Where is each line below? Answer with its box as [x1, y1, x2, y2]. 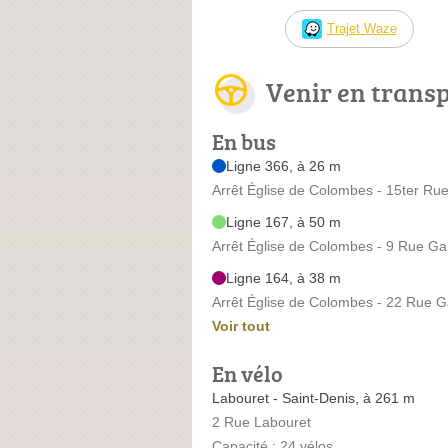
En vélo [212, 357, 283, 389]
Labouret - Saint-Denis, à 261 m [212, 389, 415, 406]
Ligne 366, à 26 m [226, 157, 341, 174]
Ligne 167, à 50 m [226, 213, 341, 230]
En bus [212, 125, 276, 157]
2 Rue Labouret [212, 413, 311, 430]
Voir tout [212, 317, 270, 334]
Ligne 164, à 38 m [226, 269, 341, 286]
